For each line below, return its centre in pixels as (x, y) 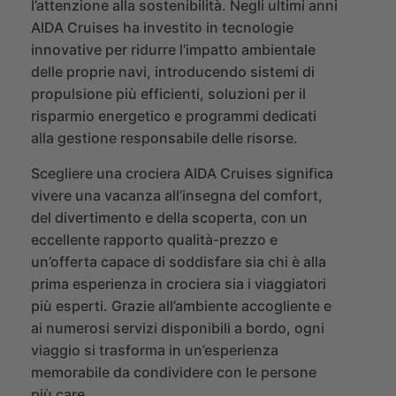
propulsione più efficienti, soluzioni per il (168, 94)
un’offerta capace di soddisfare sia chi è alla (179, 262)
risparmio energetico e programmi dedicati (174, 116)
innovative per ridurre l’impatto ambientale (173, 50)
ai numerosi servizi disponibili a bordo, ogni (178, 328)
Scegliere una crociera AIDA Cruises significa (182, 174)
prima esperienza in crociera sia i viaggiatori (179, 284)
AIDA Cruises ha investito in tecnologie (162, 28)
